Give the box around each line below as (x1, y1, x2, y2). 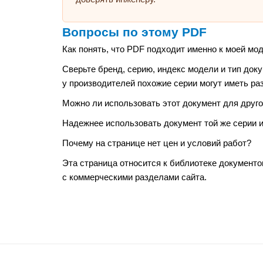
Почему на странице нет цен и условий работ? (62, 138, 251, 148)
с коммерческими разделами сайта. (62, 172, 207, 182)
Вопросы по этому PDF (62, 25, 207, 39)
